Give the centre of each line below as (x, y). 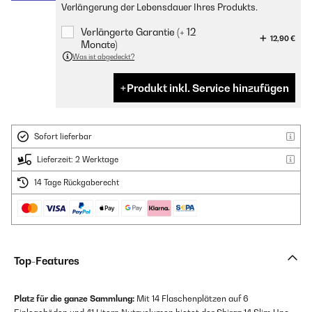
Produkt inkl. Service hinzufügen (208, 88)
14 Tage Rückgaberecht (77, 183)
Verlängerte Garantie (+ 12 (138, 32)
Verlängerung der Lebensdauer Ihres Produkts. (159, 7)
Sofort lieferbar (63, 137)
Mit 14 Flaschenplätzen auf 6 (192, 299)
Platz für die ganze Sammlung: (74, 299)
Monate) (99, 45)
